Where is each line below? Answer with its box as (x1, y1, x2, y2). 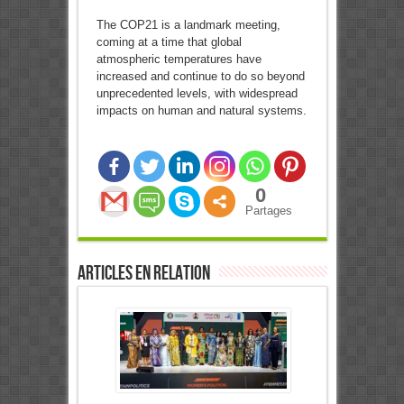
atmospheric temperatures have (96, 52, 262, 67)
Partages (244, 204, 292, 218)
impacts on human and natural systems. (96, 104, 307, 118)
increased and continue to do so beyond (96, 69, 305, 84)
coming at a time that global (96, 35, 242, 50)
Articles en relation (77, 262, 210, 287)
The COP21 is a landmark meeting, (96, 18, 280, 32)
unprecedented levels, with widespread (96, 87, 298, 101)
